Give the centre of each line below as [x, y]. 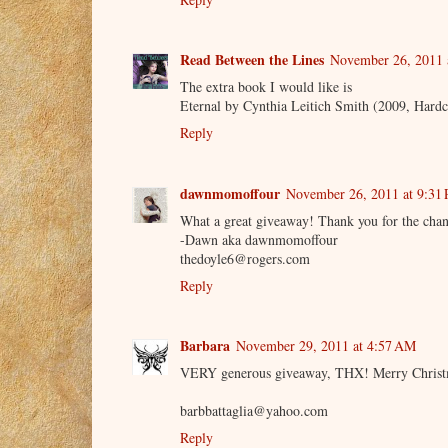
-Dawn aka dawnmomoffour [259, 239]
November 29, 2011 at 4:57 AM [326, 346]
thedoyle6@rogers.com [245, 258]
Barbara [205, 346]
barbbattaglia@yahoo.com [254, 411]
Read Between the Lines [252, 60]
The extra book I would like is [266, 87]
